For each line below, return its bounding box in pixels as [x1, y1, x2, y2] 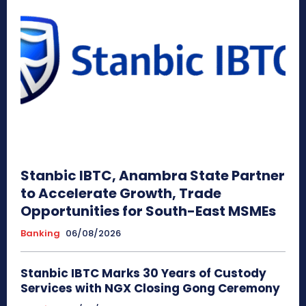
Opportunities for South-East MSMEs [20, 201, 276, 221]
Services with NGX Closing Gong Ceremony [20, 279, 280, 296]
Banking [20, 226, 60, 240]
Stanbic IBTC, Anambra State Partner [20, 165, 285, 185]
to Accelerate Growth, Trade [20, 183, 221, 203]
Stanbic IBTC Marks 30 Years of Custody [20, 264, 266, 281]
